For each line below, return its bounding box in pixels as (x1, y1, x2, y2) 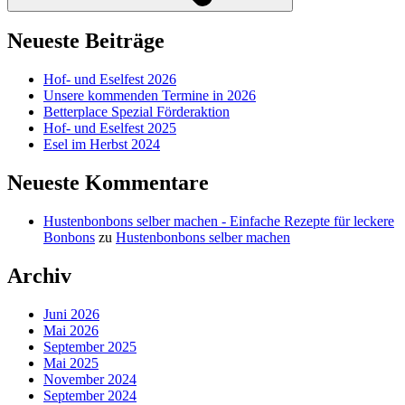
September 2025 (43, 339, 137, 354)
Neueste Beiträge (7, 29, 165, 53)
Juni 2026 (43, 306, 99, 322)
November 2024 (43, 372, 137, 387)
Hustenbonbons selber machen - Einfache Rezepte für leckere (43, 213, 394, 230)
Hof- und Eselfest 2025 (43, 120, 176, 137)
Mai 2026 (43, 323, 99, 338)
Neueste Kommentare (7, 171, 209, 195)
